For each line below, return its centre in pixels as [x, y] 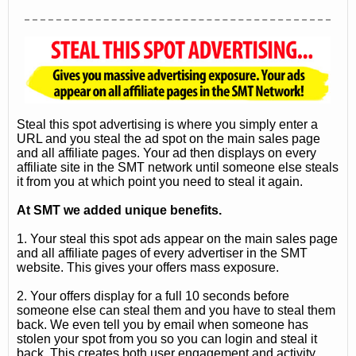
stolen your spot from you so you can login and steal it [167, 339]
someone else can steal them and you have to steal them [176, 310]
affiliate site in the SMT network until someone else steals [178, 167]
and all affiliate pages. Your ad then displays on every [166, 153]
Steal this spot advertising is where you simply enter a [167, 124]
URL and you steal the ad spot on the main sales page [168, 138]
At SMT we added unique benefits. [119, 210]
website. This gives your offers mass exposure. [148, 267]
